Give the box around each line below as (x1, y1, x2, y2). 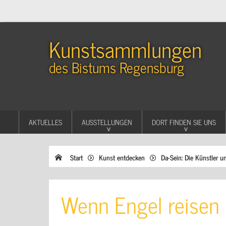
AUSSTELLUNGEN (81, 116, 132, 128)
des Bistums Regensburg (49, 55, 184, 79)
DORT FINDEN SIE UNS (151, 116, 216, 128)
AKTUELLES (28, 116, 62, 128)
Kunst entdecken (99, 151, 145, 163)
